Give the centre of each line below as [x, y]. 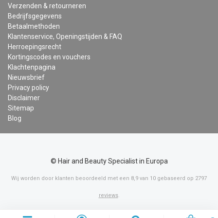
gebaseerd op [175, 179]
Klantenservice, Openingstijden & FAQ [65, 37]
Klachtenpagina [32, 67]
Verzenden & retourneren [47, 6]
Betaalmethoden [34, 27]
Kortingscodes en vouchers [49, 57]
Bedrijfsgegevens [35, 16]
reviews [108, 196]
